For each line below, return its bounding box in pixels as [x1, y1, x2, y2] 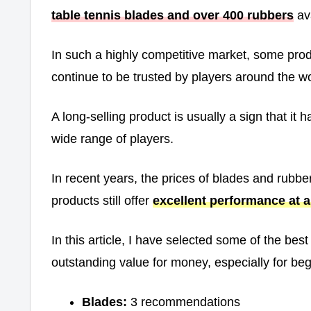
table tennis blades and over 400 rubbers [51, 8, 294, 22]
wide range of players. [51, 131, 174, 146]
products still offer [51, 194, 153, 208]
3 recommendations [126, 295, 240, 310]
